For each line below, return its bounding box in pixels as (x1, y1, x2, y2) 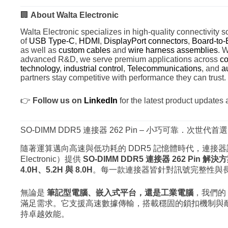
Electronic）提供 (20, 154, 83, 163)
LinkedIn (84, 96, 118, 105)
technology (20, 64, 60, 73)
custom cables (59, 45, 110, 54)
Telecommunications (127, 64, 202, 73)
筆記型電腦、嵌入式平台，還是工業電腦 (47, 188, 193, 197)
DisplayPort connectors (104, 36, 188, 45)
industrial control (64, 64, 123, 73)
